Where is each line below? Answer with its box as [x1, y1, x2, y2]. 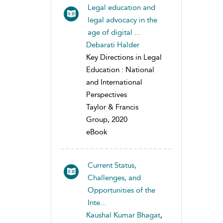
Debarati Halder [86, 40, 139, 49]
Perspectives [86, 90, 127, 99]
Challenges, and [88, 173, 141, 182]
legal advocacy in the [88, 15, 157, 24]
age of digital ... [88, 27, 140, 37]
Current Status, [88, 160, 136, 170]
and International [86, 77, 142, 87]
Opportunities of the [88, 185, 155, 195]
